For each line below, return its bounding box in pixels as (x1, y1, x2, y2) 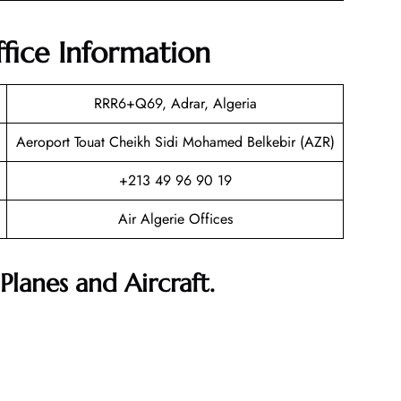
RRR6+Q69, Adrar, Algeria (93, 92, 257, 114)
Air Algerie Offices (117, 208, 233, 229)
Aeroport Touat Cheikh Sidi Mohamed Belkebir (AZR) (15, 131, 335, 152)
